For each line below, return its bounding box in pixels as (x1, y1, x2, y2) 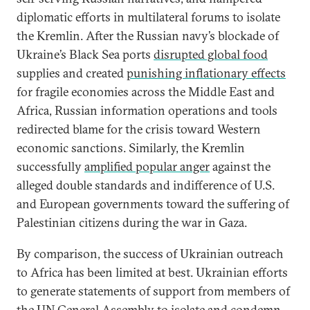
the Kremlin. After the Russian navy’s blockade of (17, 28, 279, 44)
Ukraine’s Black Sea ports (17, 46, 154, 62)
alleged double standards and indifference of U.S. (17, 177, 275, 193)
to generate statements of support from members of (17, 283, 290, 299)
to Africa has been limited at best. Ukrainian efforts (17, 264, 288, 280)
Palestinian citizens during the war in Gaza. (17, 215, 247, 230)
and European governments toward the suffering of (17, 196, 289, 212)
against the (210, 158, 271, 174)
